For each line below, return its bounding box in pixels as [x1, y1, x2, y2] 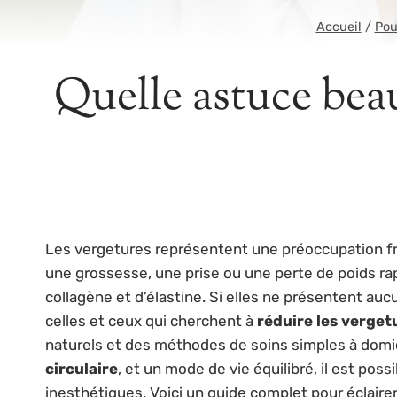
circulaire [45, 359, 118, 378]
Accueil [315, 18, 362, 35]
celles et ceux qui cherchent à [45, 311, 257, 330]
